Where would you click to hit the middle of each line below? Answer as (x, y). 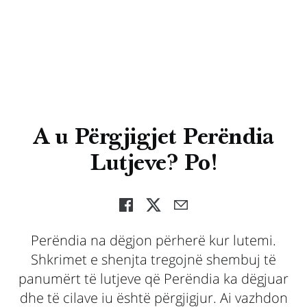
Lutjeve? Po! (153, 165)
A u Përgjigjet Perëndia (153, 139)
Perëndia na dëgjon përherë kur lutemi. (153, 240)
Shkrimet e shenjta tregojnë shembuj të (153, 259)
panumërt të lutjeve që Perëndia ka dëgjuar (153, 279)
